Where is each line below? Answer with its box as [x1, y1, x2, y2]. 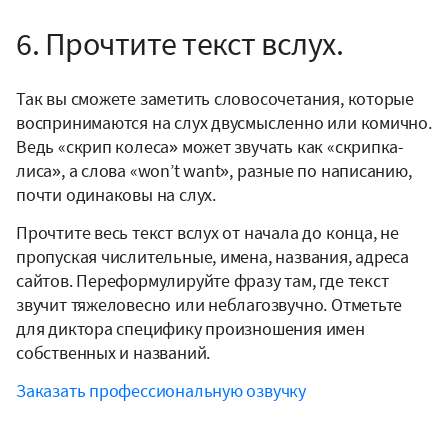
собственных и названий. [16, 341, 211, 365]
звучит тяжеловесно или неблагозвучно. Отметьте [16, 293, 403, 317]
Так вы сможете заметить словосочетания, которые [16, 87, 415, 111]
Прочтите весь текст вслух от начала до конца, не [16, 221, 399, 245]
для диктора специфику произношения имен [16, 317, 365, 341]
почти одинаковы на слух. [16, 183, 216, 207]
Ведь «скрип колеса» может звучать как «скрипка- [16, 135, 405, 159]
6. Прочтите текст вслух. [16, 24, 343, 65]
